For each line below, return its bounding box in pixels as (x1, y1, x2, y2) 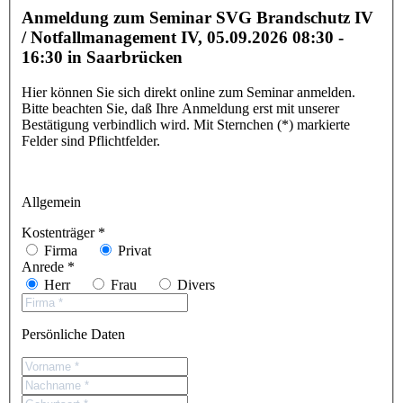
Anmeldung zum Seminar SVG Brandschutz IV (22, 8, 373, 28)
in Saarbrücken (67, 48, 183, 67)
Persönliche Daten (22, 326, 125, 342)
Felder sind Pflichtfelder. (22, 132, 160, 148)
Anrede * (22, 258, 75, 274)
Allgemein (22, 193, 81, 210)
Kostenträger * (22, 224, 105, 240)
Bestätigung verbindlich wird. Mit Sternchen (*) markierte (22, 116, 350, 132)
